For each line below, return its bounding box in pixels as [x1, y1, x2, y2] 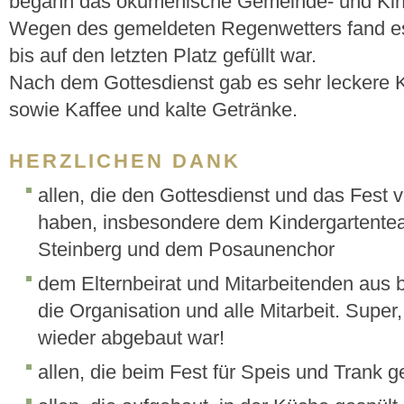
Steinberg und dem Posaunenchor [38, 239, 335, 261]
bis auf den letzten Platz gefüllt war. [9, 45, 317, 67]
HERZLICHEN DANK [9, 151, 241, 172]
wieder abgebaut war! [38, 327, 225, 349]
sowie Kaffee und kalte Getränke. [9, 99, 298, 121]
